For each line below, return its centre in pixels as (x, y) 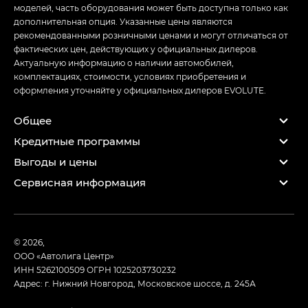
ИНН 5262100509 (50, 269)
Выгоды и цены (55, 162)
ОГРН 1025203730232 (131, 269)
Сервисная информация (80, 183)
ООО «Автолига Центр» (64, 255)
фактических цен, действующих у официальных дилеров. (136, 48)
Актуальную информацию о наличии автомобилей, (124, 62)
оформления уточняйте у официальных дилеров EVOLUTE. (140, 90)
